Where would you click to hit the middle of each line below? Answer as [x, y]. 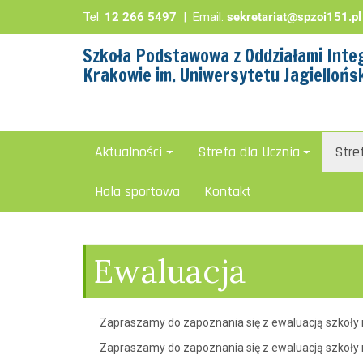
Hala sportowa [137, 192]
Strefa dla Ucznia [248, 152]
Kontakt [228, 192]
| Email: [205, 17]
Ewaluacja [170, 271]
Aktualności [128, 152]
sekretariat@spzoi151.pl [294, 17]
